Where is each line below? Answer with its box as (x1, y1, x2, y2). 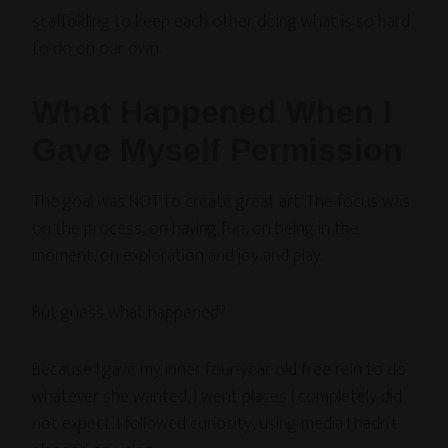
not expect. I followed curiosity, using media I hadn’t (32, 408, 399, 439)
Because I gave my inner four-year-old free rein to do (32, 354, 407, 385)
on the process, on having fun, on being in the (32, 213, 360, 244)
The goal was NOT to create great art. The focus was (32, 186, 411, 217)
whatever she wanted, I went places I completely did (32, 381, 403, 412)
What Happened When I (32, 93, 393, 130)
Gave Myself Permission (32, 131, 404, 168)
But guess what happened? (32, 297, 227, 328)
